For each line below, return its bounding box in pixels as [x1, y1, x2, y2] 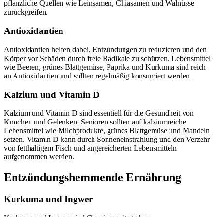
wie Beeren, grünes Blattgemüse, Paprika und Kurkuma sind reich [4, 62, 206, 71]
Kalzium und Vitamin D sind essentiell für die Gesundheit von [4, 109, 194, 118]
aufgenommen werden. [4, 153, 74, 161]
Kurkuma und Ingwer [4, 194, 93, 204]
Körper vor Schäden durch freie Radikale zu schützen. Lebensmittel [4, 54, 211, 62]
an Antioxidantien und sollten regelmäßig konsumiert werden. [4, 71, 192, 80]
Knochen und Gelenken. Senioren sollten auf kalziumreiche [4, 118, 186, 126]
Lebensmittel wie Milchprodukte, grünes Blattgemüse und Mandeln [4, 126, 210, 135]
